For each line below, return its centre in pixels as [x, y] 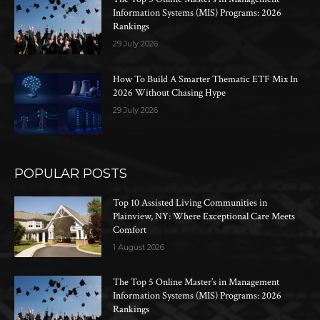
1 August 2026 [139, 247]
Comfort [130, 230]
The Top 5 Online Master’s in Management [196, 282]
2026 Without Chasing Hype [170, 92]
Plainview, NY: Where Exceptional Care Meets [204, 216]
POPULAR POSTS [71, 173]
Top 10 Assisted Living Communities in [190, 202]
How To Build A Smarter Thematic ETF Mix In [206, 79]
